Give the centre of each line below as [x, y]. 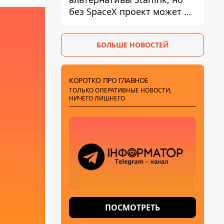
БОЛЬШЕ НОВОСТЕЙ [132, 45]
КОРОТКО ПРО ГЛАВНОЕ [109, 80]
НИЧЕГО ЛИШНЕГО [97, 98]
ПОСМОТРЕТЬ [132, 207]
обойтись [90, 23]
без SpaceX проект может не [132, 11]
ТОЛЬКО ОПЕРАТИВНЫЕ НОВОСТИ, [120, 90]
